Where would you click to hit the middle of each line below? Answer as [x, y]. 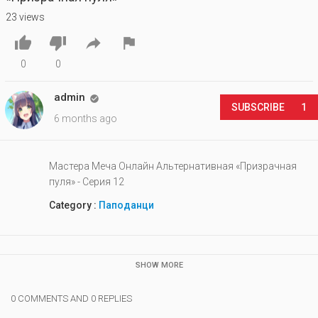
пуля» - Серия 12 [87, 181]
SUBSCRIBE [259, 107]
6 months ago [86, 118]
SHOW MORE [159, 265]
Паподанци [126, 205]
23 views [25, 17]
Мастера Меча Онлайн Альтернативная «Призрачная [173, 166]
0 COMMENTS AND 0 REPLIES [71, 298]
